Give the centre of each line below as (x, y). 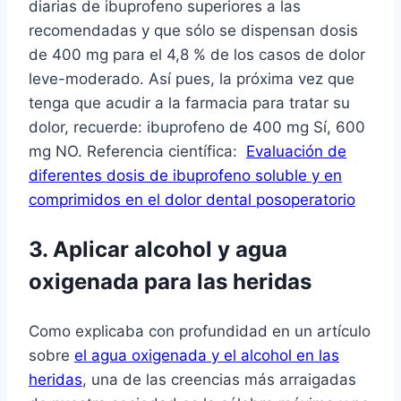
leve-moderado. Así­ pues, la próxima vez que (192, 79)
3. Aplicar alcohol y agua (158, 250)
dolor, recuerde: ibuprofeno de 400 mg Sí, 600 (197, 128)
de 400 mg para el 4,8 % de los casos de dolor (197, 55)
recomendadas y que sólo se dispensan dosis (193, 31)
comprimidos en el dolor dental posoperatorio (192, 200)
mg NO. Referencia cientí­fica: (137, 152)
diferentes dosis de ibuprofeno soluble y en (185, 176)
